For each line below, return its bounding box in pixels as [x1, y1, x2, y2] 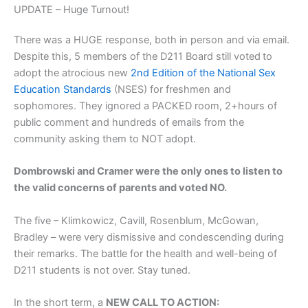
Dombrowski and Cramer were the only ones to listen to [14, 165, 283, 178]
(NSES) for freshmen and [111, 83, 231, 96]
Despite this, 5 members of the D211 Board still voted [14, 50, 261, 63]
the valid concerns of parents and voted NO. [14, 181, 227, 195]
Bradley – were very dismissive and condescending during [14, 230, 284, 243]
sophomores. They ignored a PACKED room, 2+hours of [14, 100, 277, 113]
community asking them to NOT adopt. [14, 133, 196, 146]
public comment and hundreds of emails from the [14, 116, 244, 129]
